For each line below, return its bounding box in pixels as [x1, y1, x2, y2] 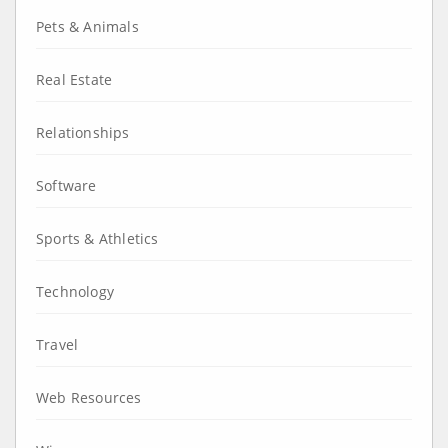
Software [36, 175, 97, 195]
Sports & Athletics [36, 228, 159, 248]
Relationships [36, 122, 130, 142]
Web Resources [36, 387, 142, 407]
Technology [36, 281, 114, 301]
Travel [36, 334, 79, 354]
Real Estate [36, 69, 113, 89]
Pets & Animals [36, 16, 139, 36]
